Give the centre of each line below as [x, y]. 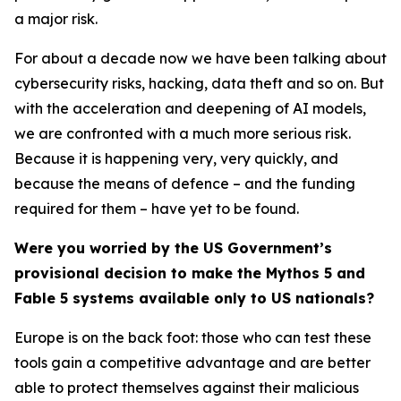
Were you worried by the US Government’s [173, 248]
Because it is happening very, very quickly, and [176, 158]
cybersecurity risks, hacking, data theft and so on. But [199, 83]
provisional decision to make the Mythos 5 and [190, 273]
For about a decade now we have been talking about [200, 58]
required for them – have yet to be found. [157, 209]
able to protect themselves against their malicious [187, 388]
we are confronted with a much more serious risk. [183, 133]
